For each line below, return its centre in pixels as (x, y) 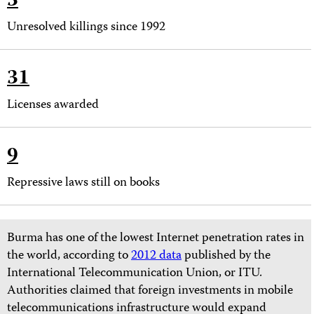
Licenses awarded (53, 106)
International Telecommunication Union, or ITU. (135, 274)
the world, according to (69, 257)
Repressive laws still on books (83, 184)
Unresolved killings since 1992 (86, 28)
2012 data (156, 257)
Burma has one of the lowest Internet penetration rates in (156, 239)
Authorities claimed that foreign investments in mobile (150, 292)
